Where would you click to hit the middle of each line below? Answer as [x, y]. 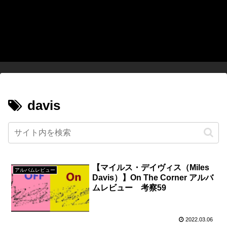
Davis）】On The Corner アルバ [153, 178]
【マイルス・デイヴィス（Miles [151, 168]
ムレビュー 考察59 [134, 188]
